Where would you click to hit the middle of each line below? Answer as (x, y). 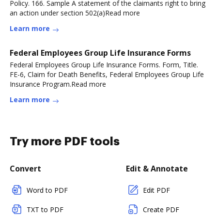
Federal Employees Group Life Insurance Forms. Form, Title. (104, 65)
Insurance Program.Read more (58, 84)
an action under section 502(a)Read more (75, 13)
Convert (25, 169)
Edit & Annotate (157, 169)
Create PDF (161, 209)
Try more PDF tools (65, 141)
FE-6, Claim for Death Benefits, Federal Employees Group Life (107, 74)
